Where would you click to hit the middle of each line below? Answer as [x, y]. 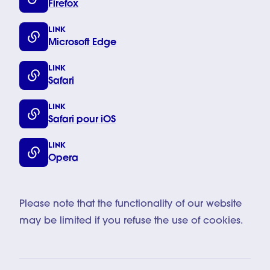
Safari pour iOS [82, 120]
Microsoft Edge [82, 42]
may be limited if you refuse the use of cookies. [131, 221]
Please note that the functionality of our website [130, 204]
